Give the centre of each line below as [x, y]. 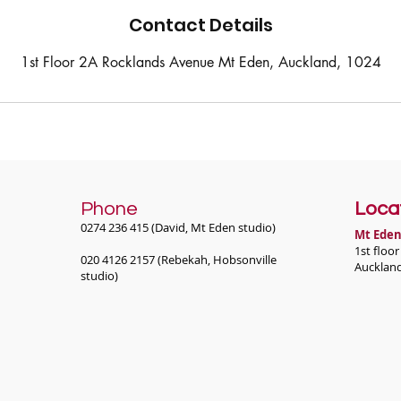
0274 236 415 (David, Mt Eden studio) [178, 227]
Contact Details [200, 25]
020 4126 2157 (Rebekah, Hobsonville [179, 260]
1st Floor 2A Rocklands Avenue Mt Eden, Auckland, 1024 [200, 62]
